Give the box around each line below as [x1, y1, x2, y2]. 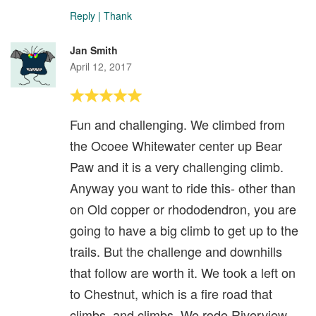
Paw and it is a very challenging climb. [70, 157, 284, 176]
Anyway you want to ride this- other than [70, 178, 296, 197]
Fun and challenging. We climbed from [70, 115, 285, 134]
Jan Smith [70, 43, 118, 58]
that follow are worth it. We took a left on [70, 263, 296, 282]
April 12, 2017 [70, 59, 132, 74]
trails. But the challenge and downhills [70, 242, 282, 261]
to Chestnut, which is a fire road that [70, 284, 272, 303]
